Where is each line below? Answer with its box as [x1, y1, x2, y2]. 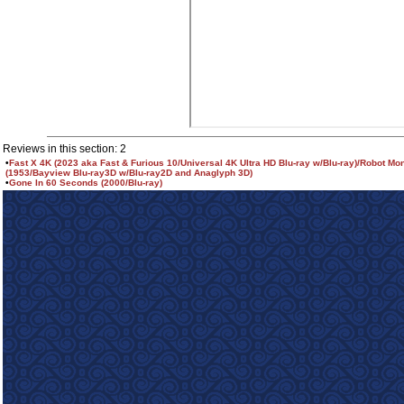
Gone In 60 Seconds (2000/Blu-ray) [9, 178, 162, 188]
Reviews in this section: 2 [3, 142, 126, 155]
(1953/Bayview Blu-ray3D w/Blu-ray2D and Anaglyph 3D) [5, 168, 252, 178]
